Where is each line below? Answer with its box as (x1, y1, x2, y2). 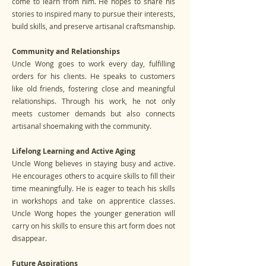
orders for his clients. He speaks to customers (12, 71, 175, 81)
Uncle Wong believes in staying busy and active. (12, 159, 175, 168)
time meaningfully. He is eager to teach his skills (12, 183, 175, 193)
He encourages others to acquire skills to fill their (12, 171, 175, 180)
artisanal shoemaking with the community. (12, 121, 151, 131)
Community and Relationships (12, 46, 120, 56)
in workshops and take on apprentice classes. (12, 196, 175, 205)
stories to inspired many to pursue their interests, (12, 9, 175, 18)
